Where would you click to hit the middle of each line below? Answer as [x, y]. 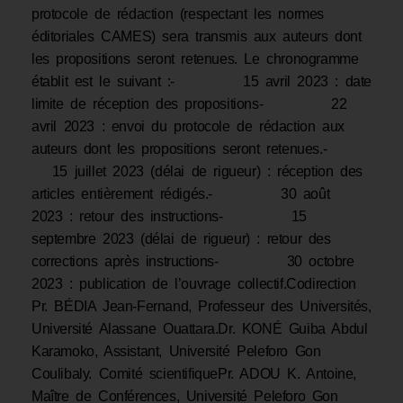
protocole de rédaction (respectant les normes [178, 14]
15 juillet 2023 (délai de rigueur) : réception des [197, 172]
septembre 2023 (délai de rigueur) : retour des [181, 239]
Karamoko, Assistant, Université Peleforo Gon [176, 352]
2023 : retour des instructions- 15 [169, 217]
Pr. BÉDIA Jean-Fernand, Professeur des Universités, [201, 307]
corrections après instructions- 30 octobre [193, 262]
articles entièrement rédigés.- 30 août [181, 194]
